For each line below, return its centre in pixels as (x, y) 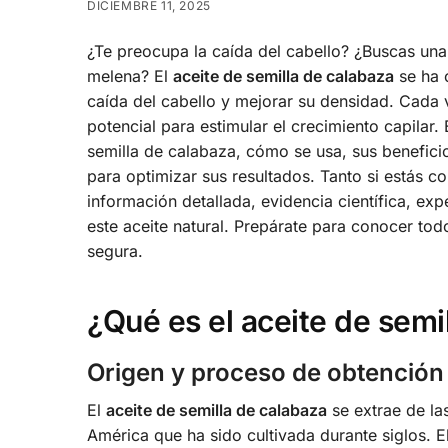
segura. (115, 251)
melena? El (130, 76)
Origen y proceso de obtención (265, 373)
